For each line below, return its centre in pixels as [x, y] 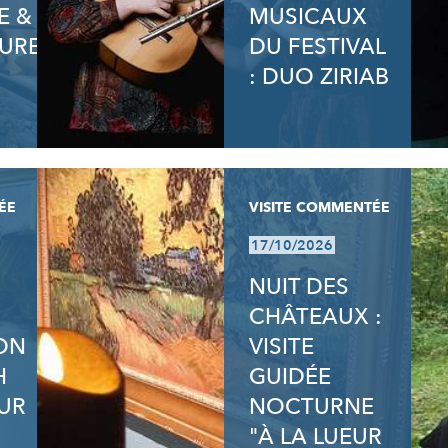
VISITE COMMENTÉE [319, 207]
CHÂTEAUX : [315, 317]
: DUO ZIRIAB [318, 77]
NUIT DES [298, 287]
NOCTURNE [311, 407]
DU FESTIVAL [316, 47]
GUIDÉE [289, 377]
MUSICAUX [307, 17]
